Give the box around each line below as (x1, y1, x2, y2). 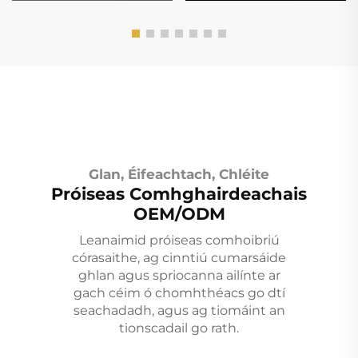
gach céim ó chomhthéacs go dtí (73, 284, 285, 300)
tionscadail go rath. (119, 320, 239, 336)
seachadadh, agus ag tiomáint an (73, 302, 285, 318)
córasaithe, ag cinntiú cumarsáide (72, 249, 286, 265)
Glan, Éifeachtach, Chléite (89, 165, 269, 182)
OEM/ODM (133, 203, 225, 224)
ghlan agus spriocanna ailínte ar (78, 267, 280, 283)
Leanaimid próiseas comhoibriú (78, 232, 280, 248)
